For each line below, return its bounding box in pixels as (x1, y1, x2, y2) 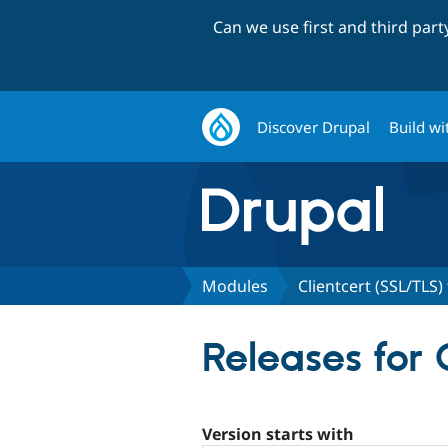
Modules (202, 274, 268, 297)
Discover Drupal (257, 116, 371, 137)
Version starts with (202, 422, 354, 445)
